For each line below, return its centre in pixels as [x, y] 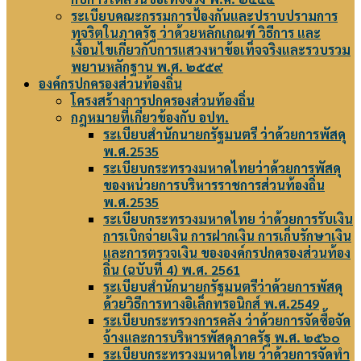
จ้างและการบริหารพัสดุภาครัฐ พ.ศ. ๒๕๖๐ [222, 337]
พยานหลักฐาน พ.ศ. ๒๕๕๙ [147, 66]
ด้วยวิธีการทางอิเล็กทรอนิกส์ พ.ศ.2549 [211, 303]
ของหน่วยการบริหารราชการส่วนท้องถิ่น [214, 185]
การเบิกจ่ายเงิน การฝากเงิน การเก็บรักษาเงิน [227, 236]
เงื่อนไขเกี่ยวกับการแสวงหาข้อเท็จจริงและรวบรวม [211, 50]
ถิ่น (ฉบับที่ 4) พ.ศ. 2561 [172, 270]
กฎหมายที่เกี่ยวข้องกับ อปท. [150, 117]
